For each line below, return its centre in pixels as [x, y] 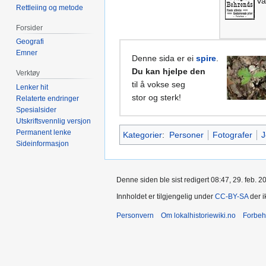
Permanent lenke [44, 133]
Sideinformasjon [43, 144]
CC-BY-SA [232, 196]
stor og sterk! [156, 97]
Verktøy [28, 73]
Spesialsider [37, 110]
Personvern [135, 215]
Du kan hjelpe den [169, 71]
